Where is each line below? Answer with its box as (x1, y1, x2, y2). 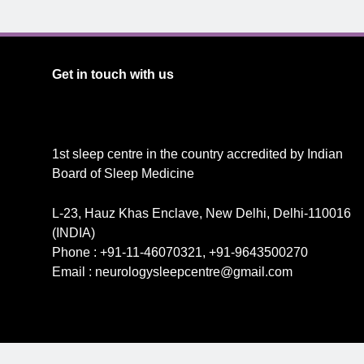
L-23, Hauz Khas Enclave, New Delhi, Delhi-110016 (52, 206, 351, 220)
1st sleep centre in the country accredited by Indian (52, 147, 343, 161)
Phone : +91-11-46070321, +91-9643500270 (52, 245, 308, 259)
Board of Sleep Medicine (52, 167, 194, 180)
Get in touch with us (52, 67, 174, 81)
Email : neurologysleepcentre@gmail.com (52, 265, 292, 279)
